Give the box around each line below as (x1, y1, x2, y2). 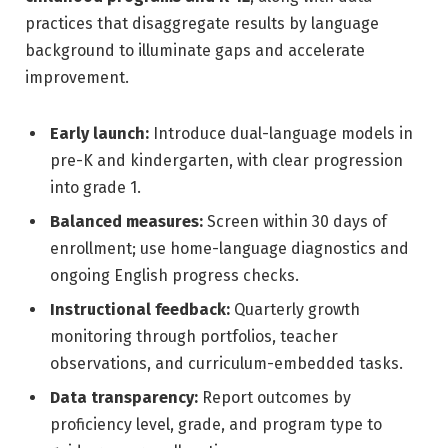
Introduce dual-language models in (149, 123, 413, 143)
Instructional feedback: (50, 299, 230, 319)
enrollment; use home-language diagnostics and (50, 238, 409, 258)
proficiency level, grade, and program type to (50, 414, 382, 434)
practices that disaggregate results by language (25, 13, 379, 33)
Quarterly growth (230, 299, 360, 319)
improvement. (25, 67, 129, 87)
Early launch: (50, 123, 149, 143)
